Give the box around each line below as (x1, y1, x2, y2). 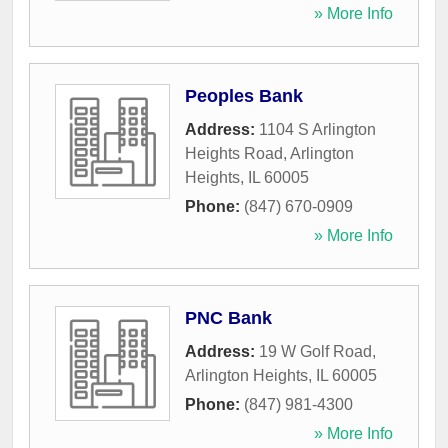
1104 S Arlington (259, 121, 376, 139)
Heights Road (185, 145, 283, 163)
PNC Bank (185, 308, 272, 329)
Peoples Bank (185, 86, 303, 107)
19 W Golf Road (259, 343, 372, 361)
